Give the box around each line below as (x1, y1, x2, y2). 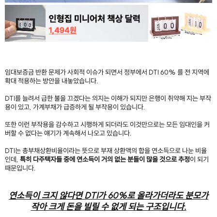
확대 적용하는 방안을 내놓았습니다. (5, 76, 98, 85)
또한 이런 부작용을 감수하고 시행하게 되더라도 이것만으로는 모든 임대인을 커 (5, 120, 210, 129)
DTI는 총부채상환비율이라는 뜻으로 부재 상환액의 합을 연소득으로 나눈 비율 (5, 146, 207, 155)
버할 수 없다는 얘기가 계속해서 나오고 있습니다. (5, 128, 133, 138)
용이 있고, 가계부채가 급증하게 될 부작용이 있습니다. (5, 102, 145, 111)
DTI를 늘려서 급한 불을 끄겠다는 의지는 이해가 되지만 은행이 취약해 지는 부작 (5, 93, 211, 103)
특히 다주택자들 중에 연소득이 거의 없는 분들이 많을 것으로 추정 (20, 155, 190, 164)
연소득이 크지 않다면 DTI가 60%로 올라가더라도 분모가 (9, 189, 208, 201)
